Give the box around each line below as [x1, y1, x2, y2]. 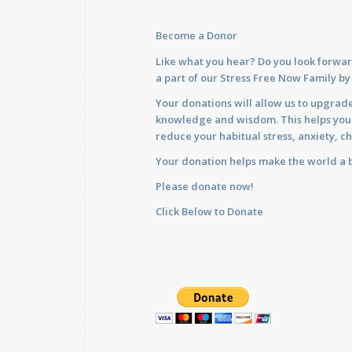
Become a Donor [156, 28, 237, 43]
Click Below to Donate [156, 203, 263, 218]
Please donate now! [156, 178, 254, 193]
